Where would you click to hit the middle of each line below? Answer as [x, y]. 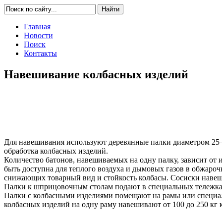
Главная [37, 27]
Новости [38, 35]
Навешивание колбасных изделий [96, 74]
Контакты [40, 53]
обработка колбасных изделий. [56, 151]
